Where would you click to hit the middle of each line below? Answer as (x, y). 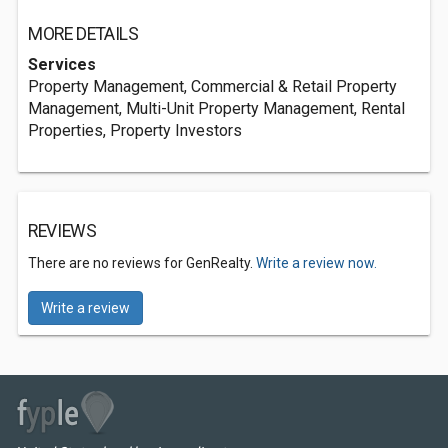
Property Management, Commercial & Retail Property (212, 86)
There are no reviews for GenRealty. (142, 263)
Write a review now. (316, 263)
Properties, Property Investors (135, 130)
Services (62, 64)
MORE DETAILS (83, 34)
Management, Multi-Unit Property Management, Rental (216, 108)
